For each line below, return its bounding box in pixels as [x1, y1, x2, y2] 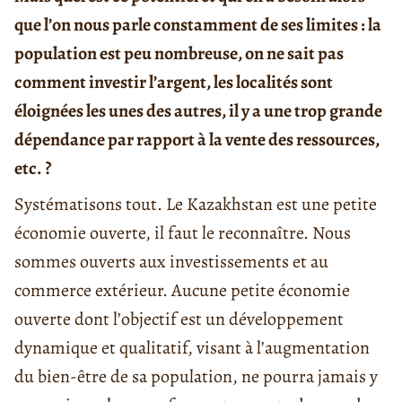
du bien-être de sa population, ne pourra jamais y [14, 363, 378, 389]
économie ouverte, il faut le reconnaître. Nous [14, 220, 351, 245]
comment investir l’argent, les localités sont [14, 69, 333, 94]
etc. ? [14, 155, 51, 180]
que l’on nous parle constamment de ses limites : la [14, 12, 381, 37]
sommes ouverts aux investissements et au [14, 249, 328, 274]
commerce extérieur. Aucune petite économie [14, 277, 350, 302]
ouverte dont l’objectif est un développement [14, 306, 344, 331]
